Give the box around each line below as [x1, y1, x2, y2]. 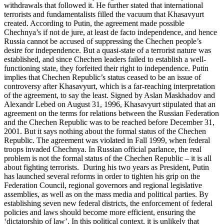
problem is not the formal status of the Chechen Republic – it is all [4, 154, 211, 163]
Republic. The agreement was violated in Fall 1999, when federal [4, 136, 210, 145]
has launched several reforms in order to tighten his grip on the [4, 172, 200, 181]
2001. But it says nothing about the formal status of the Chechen [4, 127, 206, 136]
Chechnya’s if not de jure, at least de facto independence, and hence [4, 28, 217, 37]
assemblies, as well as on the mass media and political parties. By [4, 190, 208, 199]
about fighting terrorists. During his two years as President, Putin [4, 163, 209, 172]
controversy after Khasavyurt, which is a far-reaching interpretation [4, 82, 215, 91]
